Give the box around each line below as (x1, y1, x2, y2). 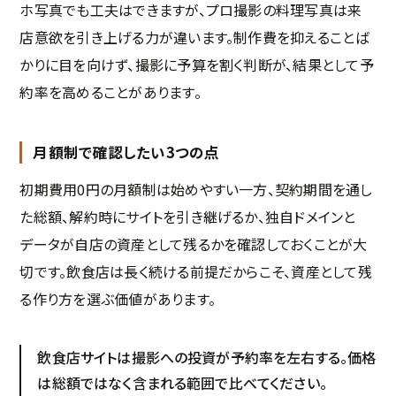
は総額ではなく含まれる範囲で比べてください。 (37, 372, 327, 394)
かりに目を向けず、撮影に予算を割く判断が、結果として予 (19, 54, 374, 76)
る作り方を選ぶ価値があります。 (19, 288, 216, 310)
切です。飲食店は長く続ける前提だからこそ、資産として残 (19, 261, 372, 283)
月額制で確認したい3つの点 (33, 141, 220, 164)
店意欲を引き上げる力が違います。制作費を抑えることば (19, 27, 369, 49)
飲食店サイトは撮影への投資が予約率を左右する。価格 (37, 346, 377, 369)
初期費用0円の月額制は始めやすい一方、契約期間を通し (19, 179, 373, 201)
